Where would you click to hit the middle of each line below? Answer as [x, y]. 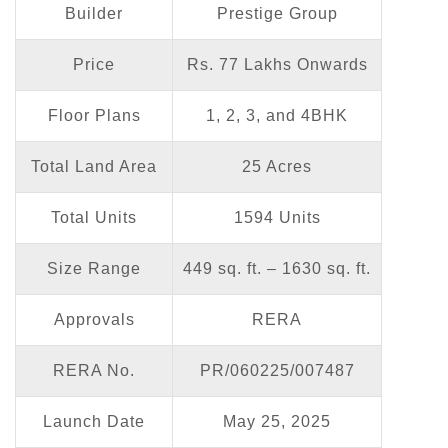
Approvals [94, 319]
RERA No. [94, 370]
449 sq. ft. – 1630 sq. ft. [277, 268]
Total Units [94, 217]
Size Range [94, 268]
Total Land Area [94, 166]
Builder [94, 13]
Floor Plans [94, 115]
